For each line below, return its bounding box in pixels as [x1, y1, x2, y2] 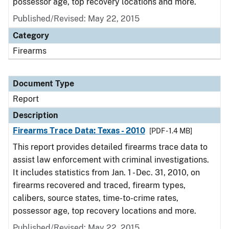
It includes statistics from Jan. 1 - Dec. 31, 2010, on [13, 168, 200, 177]
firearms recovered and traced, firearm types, [13, 180, 186, 190]
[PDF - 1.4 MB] [149, 127, 192, 135]
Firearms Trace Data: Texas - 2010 [13, 126, 145, 135]
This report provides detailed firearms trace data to [13, 142, 208, 152]
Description [13, 110, 58, 120]
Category [13, 31, 49, 40]
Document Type [13, 79, 74, 88]
